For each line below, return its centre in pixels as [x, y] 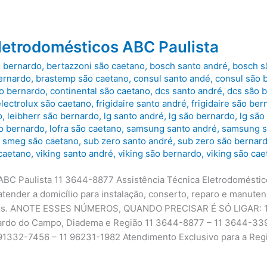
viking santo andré [75, 153]
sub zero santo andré [128, 141]
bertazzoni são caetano [96, 66]
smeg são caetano [41, 141]
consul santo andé [172, 78]
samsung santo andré [172, 128]
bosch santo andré [189, 66]
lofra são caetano [86, 128]
